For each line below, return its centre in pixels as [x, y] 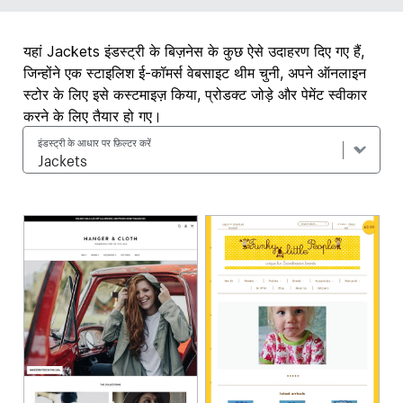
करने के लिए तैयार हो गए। [93, 116]
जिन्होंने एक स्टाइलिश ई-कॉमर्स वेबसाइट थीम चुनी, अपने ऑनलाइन [195, 73]
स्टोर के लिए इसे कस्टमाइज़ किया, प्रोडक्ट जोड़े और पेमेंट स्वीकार [196, 94]
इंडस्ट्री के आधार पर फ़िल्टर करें [95, 141]
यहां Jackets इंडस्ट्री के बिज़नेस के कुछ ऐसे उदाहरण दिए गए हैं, [194, 51]
